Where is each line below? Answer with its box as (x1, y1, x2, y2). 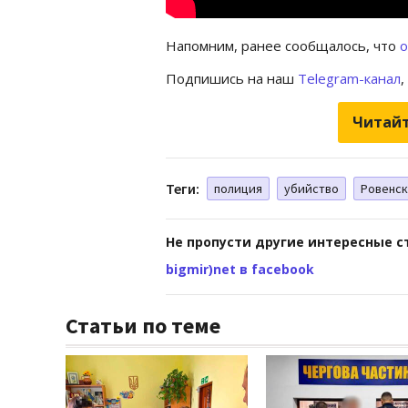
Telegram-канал (298, 69, 401, 88)
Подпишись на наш (166, 69, 298, 88)
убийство (284, 180, 339, 198)
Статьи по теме (66, 311, 220, 341)
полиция (214, 180, 262, 198)
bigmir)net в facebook (166, 260, 314, 279)
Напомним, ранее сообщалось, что (166, 36, 400, 56)
